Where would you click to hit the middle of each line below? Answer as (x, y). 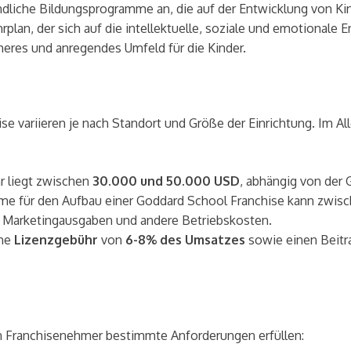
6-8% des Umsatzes (185, 240)
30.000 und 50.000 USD (166, 181)
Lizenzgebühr (56, 240)
